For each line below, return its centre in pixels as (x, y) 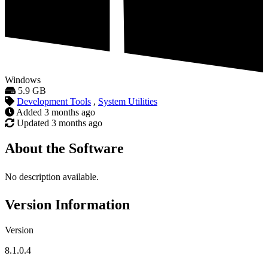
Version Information (67, 205)
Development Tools (54, 102)
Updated (33, 123)
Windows (23, 80)
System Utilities (128, 102)
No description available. (52, 177)
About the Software (64, 149)
